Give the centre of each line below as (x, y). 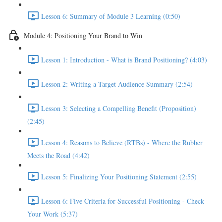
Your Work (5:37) (53, 214)
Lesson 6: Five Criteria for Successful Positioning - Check (123, 201)
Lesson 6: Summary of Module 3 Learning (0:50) (111, 16)
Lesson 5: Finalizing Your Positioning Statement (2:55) (119, 176)
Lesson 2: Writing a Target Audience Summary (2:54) (117, 84)
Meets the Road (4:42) (58, 155)
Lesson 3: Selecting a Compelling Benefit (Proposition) (119, 108)
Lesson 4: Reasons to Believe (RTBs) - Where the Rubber (122, 142)
